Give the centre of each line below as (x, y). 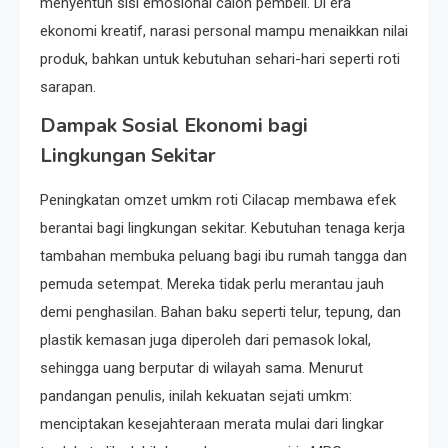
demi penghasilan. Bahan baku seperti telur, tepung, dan (220, 311)
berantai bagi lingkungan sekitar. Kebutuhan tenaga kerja (222, 227)
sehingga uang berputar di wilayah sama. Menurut (201, 367)
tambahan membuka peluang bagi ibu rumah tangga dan (223, 255)
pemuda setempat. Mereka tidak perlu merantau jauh (212, 283)
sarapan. (68, 86)
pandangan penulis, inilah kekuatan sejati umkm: (196, 395)
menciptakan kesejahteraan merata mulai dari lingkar (212, 423)
